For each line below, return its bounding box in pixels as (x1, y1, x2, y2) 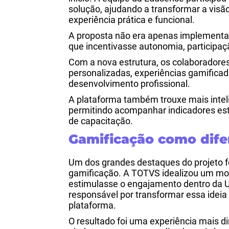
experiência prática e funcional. (68, 14, 195, 25)
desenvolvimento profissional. (68, 78, 191, 89)
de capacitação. (68, 116, 133, 126)
